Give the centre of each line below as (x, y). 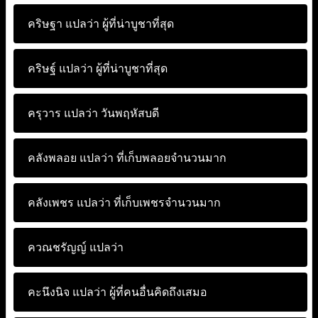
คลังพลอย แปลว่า (71, 158)
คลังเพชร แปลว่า (69, 203)
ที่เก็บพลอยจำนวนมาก (170, 158)
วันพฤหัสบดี (128, 113)
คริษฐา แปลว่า (64, 24)
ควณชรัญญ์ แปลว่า (76, 247)
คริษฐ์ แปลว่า (60, 68)
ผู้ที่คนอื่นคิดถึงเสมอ (157, 292)
